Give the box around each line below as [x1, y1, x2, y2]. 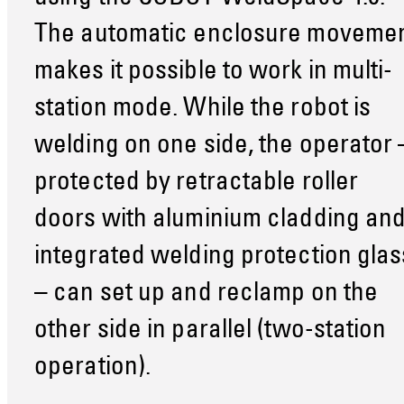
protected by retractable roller [34, 170, 359, 197]
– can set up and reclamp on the [34, 281, 379, 308]
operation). [34, 355, 157, 382]
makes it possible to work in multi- [34, 60, 393, 87]
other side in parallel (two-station [34, 318, 387, 345]
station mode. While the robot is [34, 96, 372, 124]
